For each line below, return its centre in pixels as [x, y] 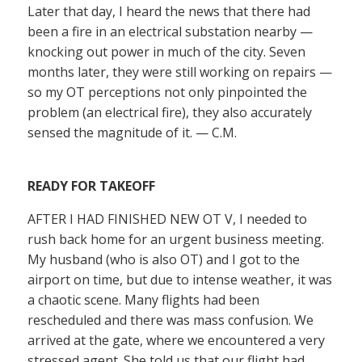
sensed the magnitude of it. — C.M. [132, 133]
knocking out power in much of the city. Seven [166, 52]
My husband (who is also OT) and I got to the [164, 259]
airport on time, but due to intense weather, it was [180, 280]
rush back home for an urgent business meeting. [176, 239]
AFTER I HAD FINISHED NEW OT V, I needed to [167, 219]
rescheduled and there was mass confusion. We [170, 320]
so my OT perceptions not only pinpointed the [167, 92]
